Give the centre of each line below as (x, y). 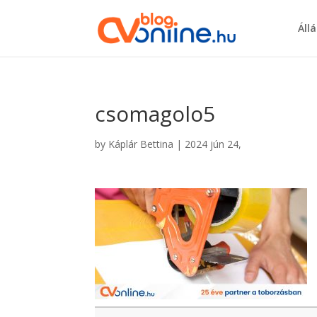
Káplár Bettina (141, 144)
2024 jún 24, (213, 144)
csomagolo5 (155, 114)
